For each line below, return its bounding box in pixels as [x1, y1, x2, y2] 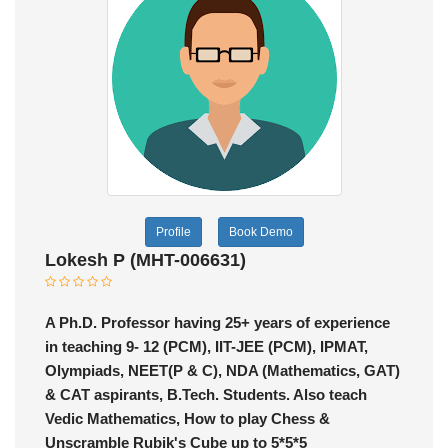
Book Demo [228, 225, 293, 240]
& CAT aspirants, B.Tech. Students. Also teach [45, 386, 367, 404]
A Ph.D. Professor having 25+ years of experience [45, 314, 390, 332]
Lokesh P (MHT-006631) [45, 250, 246, 271]
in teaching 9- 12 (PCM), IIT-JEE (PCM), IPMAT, [45, 338, 368, 356]
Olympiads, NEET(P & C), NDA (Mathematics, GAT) [45, 362, 400, 380]
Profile [155, 225, 191, 240]
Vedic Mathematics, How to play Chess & [45, 410, 330, 428]
